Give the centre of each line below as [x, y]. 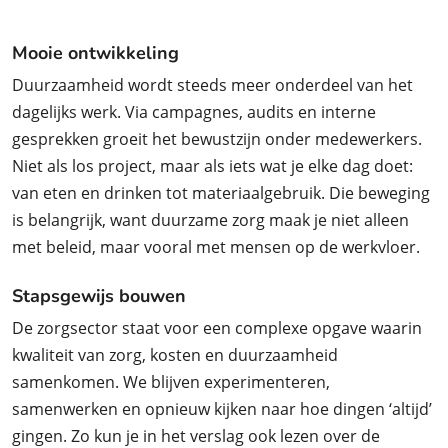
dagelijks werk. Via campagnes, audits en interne [194, 112]
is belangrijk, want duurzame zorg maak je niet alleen [210, 220]
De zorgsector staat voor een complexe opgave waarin [217, 328]
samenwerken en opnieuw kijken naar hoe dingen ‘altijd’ [222, 409]
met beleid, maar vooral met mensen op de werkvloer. [216, 247]
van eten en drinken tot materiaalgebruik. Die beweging [221, 193]
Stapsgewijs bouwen [99, 296]
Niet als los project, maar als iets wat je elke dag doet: [212, 166]
